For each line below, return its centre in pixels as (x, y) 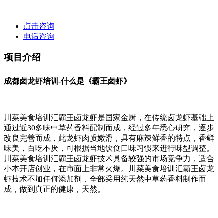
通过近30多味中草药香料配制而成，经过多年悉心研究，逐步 (109, 127)
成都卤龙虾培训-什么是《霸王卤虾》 (67, 81)
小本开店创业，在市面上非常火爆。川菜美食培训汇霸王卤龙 (109, 168)
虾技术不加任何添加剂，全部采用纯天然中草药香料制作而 (105, 179)
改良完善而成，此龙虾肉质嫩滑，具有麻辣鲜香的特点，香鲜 (109, 138)
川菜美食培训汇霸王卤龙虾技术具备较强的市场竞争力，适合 (109, 158)
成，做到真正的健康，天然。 (54, 189)
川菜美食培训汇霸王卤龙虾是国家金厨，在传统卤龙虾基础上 (109, 117)
